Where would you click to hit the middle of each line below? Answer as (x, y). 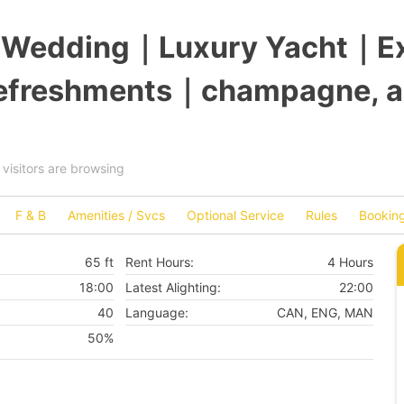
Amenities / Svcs (116, 216)
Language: (156, 312)
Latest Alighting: (173, 287)
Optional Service (235, 216)
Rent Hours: (159, 262)
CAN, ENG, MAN (325, 312)
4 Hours (350, 262)
